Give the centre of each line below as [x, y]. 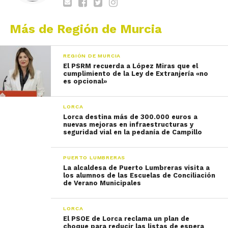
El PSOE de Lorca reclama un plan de [126, 219]
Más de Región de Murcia [85, 29]
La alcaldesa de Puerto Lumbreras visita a [137, 168]
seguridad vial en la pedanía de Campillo [133, 132]
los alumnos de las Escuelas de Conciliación [139, 175]
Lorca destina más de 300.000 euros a [131, 117]
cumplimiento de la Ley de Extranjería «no [136, 74]
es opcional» [85, 81]
